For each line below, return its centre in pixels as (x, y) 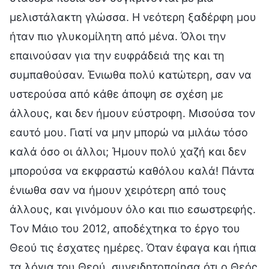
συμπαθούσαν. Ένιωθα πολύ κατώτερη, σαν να (131, 74)
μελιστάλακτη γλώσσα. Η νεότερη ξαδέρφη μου (133, 17)
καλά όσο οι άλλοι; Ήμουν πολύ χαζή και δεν (128, 151)
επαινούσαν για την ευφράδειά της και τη (117, 55)
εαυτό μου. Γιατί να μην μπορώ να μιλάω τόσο (129, 132)
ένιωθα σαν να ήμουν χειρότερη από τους (118, 190)
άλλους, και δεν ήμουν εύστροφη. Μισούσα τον (132, 113)
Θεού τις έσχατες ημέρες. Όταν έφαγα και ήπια (133, 247)
